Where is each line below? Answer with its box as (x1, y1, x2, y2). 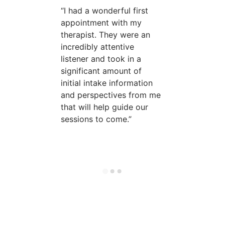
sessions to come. (61, 114, 129, 125)
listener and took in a (61, 54, 142, 64)
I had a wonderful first (64, 6, 149, 16)
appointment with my (61, 18, 142, 28)
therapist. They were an (61, 30, 151, 40)
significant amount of (61, 66, 142, 76)
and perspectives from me (61, 90, 161, 100)
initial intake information (61, 78, 153, 88)
